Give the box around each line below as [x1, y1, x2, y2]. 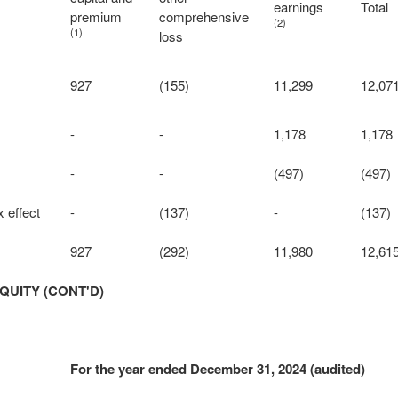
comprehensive [158, 7, 249, 26]
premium [69, 7, 122, 26]
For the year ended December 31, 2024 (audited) [69, 359, 365, 378]
